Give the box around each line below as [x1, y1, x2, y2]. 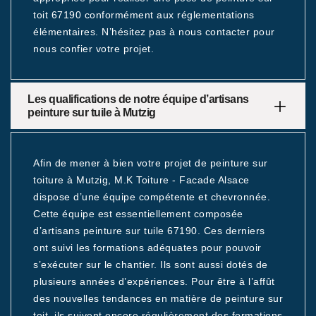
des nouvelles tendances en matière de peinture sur [33, 293, 283, 304]
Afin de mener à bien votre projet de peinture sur [33, 157, 268, 169]
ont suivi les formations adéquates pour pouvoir [33, 242, 262, 253]
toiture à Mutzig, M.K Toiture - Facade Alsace [33, 174, 250, 186]
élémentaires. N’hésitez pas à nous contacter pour [33, 26, 275, 37]
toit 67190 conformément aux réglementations [33, 9, 255, 20]
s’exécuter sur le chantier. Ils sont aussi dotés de [33, 259, 268, 270]
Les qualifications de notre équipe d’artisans [28, 93, 249, 105]
